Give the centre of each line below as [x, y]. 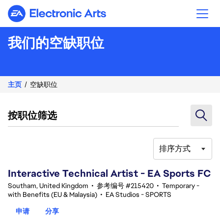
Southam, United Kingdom [48, 186]
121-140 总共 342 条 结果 [46, 153]
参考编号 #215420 [125, 186]
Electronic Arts [83, 17]
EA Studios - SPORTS [138, 194]
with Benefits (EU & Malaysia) [53, 194]
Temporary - [181, 186]
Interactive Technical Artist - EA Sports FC [110, 173]
